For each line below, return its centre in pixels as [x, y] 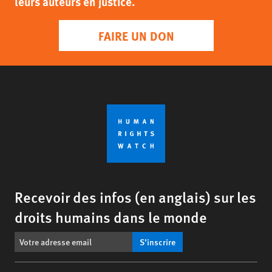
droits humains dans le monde [111, 216]
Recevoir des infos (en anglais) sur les [135, 196]
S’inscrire [158, 241]
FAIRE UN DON [136, 35]
